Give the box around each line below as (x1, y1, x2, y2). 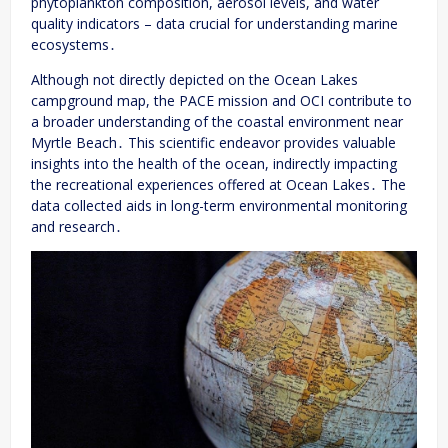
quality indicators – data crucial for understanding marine (31, 13, 398, 33)
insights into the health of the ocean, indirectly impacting (31, 153, 397, 173)
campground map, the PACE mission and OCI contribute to (31, 90, 412, 110)
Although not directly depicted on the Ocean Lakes (31, 69, 358, 89)
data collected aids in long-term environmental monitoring (31, 195, 407, 215)
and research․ (31, 216, 122, 236)
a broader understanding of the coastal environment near (31, 111, 403, 131)
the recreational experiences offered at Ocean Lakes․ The (31, 174, 406, 194)
